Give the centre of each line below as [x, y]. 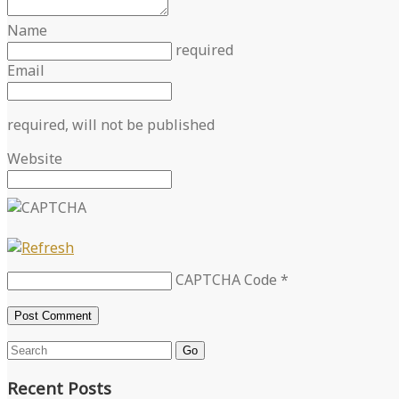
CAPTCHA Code [226, 280]
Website [35, 159]
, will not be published [140, 125]
